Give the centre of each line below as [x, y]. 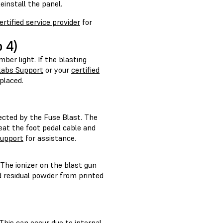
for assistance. [50, 138]
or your [57, 70]
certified [85, 70]
